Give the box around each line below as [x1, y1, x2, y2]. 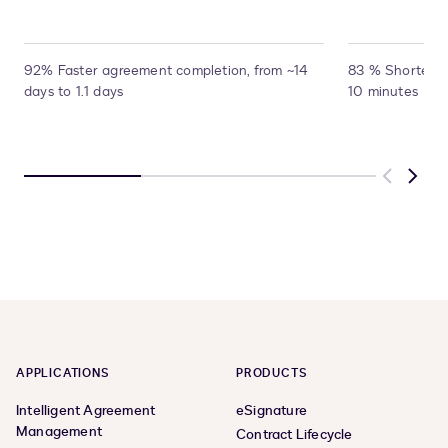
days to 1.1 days [24, 81, 124, 101]
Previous [386, 174, 445, 197]
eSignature [236, 400, 307, 420]
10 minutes [348, 81, 418, 101]
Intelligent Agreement [16, 400, 156, 420]
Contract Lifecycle [236, 424, 353, 444]
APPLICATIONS [16, 364, 110, 381]
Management [16, 421, 102, 441]
